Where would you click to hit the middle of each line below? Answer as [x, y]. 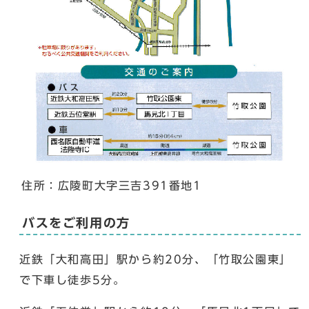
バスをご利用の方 [76, 223]
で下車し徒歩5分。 [72, 280]
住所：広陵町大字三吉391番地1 [112, 185]
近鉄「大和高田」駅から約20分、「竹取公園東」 [156, 259]
